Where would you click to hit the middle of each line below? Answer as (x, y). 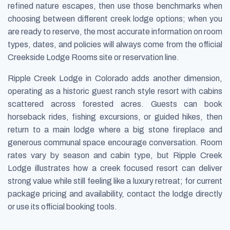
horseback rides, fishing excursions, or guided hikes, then (115, 117)
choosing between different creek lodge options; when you (115, 19)
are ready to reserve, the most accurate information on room (115, 32)
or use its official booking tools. (62, 207)
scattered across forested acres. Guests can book (115, 104)
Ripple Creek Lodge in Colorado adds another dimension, (115, 79)
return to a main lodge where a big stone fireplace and (115, 130)
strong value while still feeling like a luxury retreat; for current (115, 181)
